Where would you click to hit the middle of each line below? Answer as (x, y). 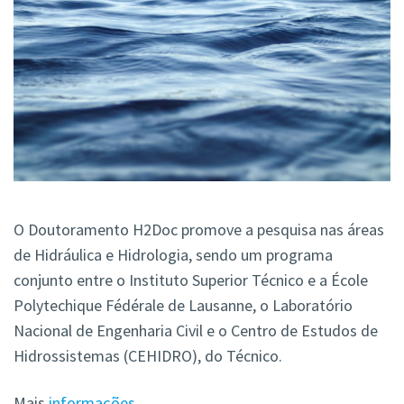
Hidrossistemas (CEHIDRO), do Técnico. (148, 356)
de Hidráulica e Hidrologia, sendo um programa (173, 255)
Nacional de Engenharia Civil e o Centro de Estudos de (196, 331)
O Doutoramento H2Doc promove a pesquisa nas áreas (199, 230)
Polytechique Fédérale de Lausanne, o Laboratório (183, 306)
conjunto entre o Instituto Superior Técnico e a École (191, 280)
